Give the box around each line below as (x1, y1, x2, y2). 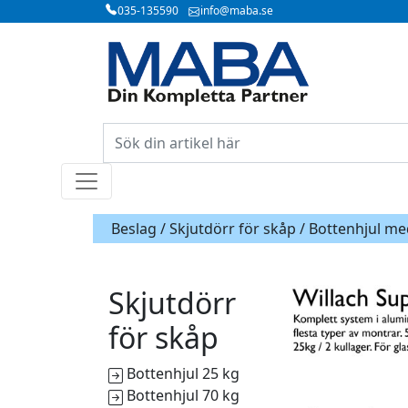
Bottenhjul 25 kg (127, 363, 240, 383)
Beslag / (111, 219, 169, 239)
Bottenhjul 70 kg (127, 385, 240, 405)
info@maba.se (200, 3, 273, 18)
